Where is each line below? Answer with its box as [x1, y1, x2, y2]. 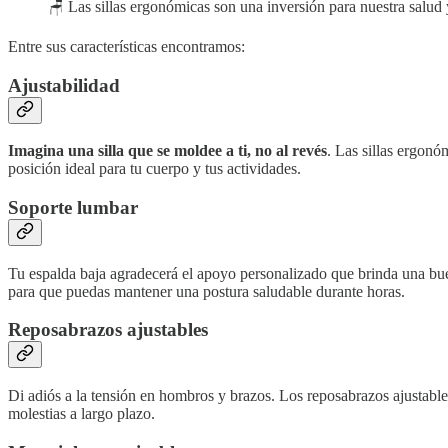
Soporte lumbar [8, 196, 138, 218]
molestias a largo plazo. [8, 405, 155, 423]
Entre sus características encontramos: [8, 37, 245, 55]
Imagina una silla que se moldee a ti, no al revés [8, 142, 327, 160]
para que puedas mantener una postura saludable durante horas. [8, 282, 405, 300]
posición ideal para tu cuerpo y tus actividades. [8, 160, 301, 178]
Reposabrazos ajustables [8, 319, 208, 341]
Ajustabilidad [8, 74, 120, 96]
